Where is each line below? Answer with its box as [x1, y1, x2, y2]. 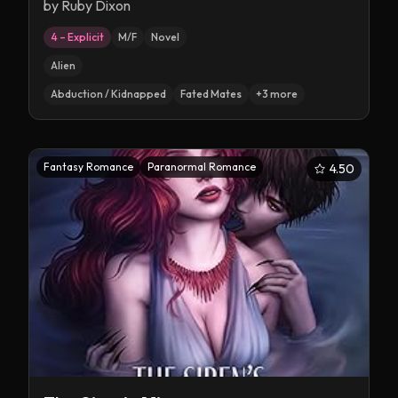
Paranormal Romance [147, 160, 256, 173]
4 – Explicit [51, 30, 104, 44]
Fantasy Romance [44, 160, 133, 173]
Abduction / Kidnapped [51, 87, 166, 100]
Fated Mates [180, 87, 242, 100]
